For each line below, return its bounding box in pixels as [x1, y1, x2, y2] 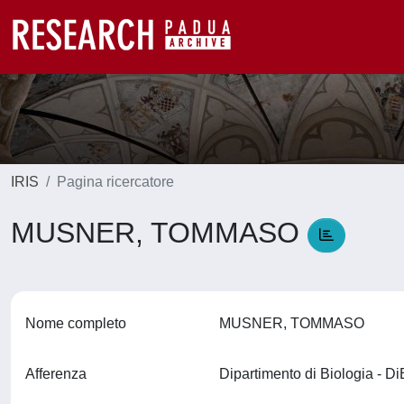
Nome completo [25, 316, 126, 331]
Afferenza [25, 366, 87, 381]
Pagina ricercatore [57, 174, 174, 189]
